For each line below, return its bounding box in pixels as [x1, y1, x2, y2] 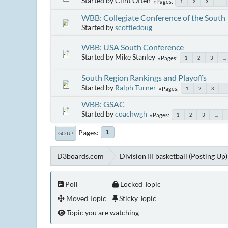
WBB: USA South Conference [81, 42, 184, 52]
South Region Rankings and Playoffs [81, 72, 207, 82]
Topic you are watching [65, 208, 139, 217]
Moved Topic [65, 193, 106, 203]
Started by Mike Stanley [81, 52, 155, 61]
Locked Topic [119, 179, 161, 188]
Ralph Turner [115, 82, 156, 92]
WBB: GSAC [81, 99, 125, 109]
